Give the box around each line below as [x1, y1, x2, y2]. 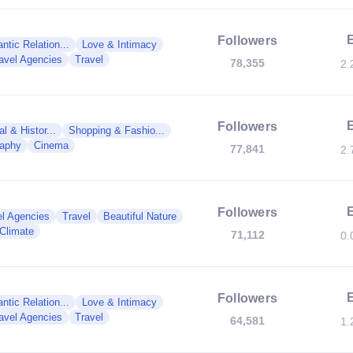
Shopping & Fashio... [69, 124, 165, 136]
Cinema [34, 139, 69, 151]
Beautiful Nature [103, 210, 176, 222]
